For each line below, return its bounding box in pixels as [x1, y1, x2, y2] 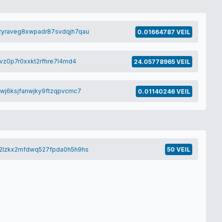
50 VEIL [166, 146, 190, 154]
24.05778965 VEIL [133, 57, 190, 65]
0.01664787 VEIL [137, 28, 190, 36]
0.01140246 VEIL [137, 87, 190, 95]
